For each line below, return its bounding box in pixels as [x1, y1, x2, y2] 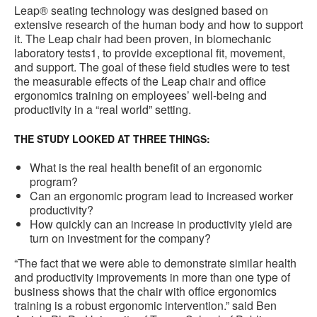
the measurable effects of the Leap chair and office [14, 73, 266, 90]
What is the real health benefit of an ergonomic [30, 159, 262, 176]
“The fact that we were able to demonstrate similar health [14, 255, 296, 272]
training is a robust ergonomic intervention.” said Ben [14, 297, 277, 314]
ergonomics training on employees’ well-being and [14, 87, 267, 104]
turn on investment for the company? [30, 230, 211, 247]
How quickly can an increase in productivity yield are [30, 216, 292, 233]
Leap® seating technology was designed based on [14, 2, 268, 19]
